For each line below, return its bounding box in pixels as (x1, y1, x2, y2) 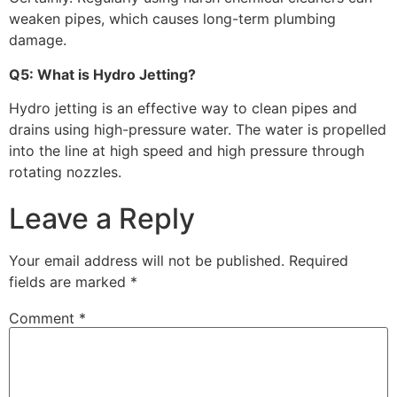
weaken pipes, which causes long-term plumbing (9, 10, 336, 28)
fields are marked (9, 273, 130, 292)
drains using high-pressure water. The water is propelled (9, 121, 386, 139)
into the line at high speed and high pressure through (9, 142, 364, 160)
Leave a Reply (9, 201, 195, 237)
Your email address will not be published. (9, 252, 284, 270)
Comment (9, 308, 79, 327)
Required (289, 252, 348, 270)
